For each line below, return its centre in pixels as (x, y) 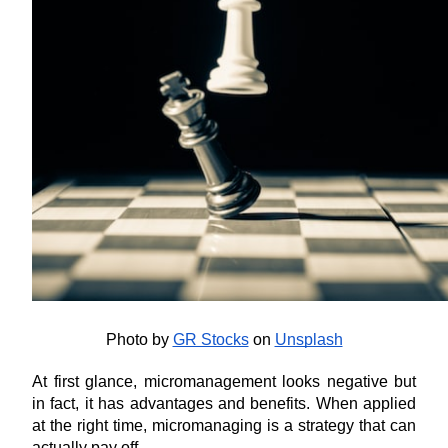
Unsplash (308, 339)
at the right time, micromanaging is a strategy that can (224, 425)
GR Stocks (210, 339)
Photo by (137, 339)
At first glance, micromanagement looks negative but (224, 381)
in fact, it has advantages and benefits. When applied (224, 403)
